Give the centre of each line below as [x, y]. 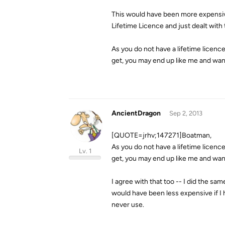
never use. [128, 205]
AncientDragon [136, 113]
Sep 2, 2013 [186, 113]
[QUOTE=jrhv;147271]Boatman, [161, 135]
